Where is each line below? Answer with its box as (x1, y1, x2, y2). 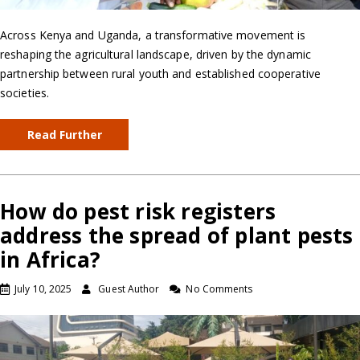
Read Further (27, 127, 102, 143)
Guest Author (98, 282, 160, 297)
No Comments (186, 282, 253, 297)
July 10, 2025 (14, 282, 72, 297)
